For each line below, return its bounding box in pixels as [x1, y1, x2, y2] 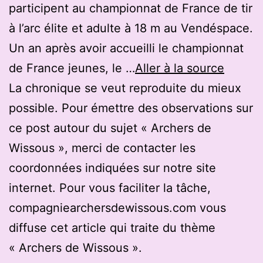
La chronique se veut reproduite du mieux [9, 80, 241, 95]
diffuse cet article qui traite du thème [9, 220, 215, 235]
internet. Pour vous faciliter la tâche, [9, 180, 211, 195]
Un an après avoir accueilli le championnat [9, 41, 244, 55]
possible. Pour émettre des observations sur [9, 100, 253, 115]
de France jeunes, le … [9, 60, 135, 75]
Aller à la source [135, 60, 224, 75]
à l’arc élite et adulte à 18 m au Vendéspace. [9, 21, 253, 35]
